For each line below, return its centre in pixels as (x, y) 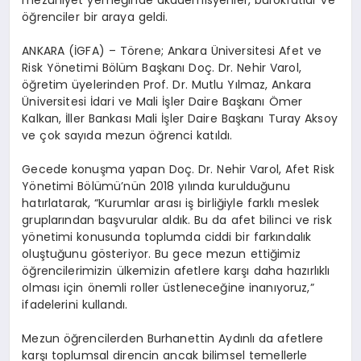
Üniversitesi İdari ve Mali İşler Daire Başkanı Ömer (162, 102)
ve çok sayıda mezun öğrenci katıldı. (127, 136)
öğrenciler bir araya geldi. (95, 17)
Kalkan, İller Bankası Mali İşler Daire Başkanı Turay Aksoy (180, 119)
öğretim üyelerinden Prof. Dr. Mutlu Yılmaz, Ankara (167, 85)
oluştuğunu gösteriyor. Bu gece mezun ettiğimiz (161, 254)
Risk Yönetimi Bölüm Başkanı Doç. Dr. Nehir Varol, (162, 68)
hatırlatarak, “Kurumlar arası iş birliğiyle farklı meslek (171, 203)
